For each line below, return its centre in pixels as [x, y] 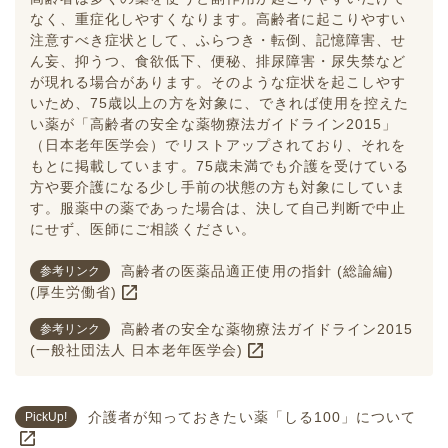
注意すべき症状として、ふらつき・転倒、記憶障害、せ [218, 39]
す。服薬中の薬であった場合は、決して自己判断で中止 [218, 207]
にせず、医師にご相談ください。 [143, 228]
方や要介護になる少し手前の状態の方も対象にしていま [218, 186]
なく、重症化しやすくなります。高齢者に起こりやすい [218, 18]
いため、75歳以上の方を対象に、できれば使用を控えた [220, 102]
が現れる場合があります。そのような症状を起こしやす [218, 81]
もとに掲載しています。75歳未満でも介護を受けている [220, 165]
